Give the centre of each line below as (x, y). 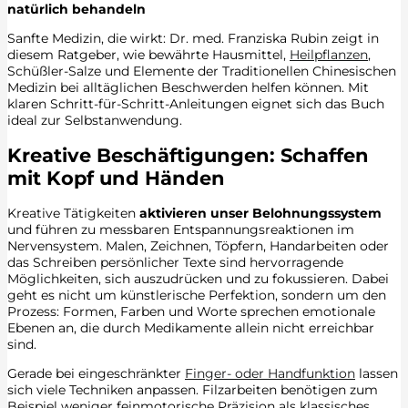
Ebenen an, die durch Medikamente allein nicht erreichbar (191, 328)
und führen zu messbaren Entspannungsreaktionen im (181, 230)
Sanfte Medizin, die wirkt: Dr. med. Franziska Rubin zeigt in (193, 38)
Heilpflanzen (329, 54)
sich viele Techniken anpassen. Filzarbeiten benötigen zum (193, 390)
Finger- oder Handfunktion (270, 374)
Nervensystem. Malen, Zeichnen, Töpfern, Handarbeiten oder (198, 246)
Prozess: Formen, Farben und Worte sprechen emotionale (191, 312)
